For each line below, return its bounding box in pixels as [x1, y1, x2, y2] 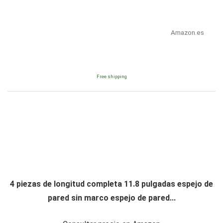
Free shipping [96, 73, 127, 79]
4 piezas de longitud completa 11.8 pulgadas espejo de [10, 179, 213, 189]
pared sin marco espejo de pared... [47, 193, 176, 203]
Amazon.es [170, 28, 204, 36]
